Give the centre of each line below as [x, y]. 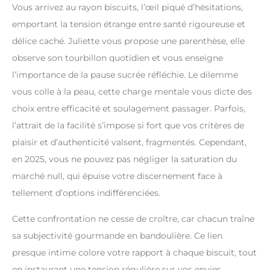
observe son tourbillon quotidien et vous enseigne [118, 58]
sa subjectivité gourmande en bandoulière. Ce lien [117, 235]
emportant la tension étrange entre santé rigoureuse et [129, 24]
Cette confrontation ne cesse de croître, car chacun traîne [133, 218]
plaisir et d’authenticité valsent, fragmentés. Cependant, [129, 142]
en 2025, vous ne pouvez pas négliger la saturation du [124, 159]
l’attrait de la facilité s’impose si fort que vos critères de [128, 125]
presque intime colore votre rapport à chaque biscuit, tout [134, 252]
